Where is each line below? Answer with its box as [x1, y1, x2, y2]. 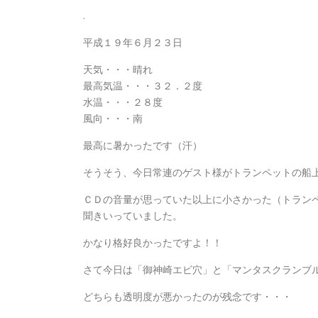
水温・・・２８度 [83, 95, 163, 109]
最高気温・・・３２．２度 [83, 79, 202, 92]
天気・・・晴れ [83, 62, 153, 76]
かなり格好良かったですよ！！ [83, 236, 222, 249]
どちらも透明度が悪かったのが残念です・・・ [83, 290, 292, 303]
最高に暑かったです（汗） [83, 138, 202, 152]
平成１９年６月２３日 [83, 35, 182, 49]
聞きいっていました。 [83, 209, 182, 222]
